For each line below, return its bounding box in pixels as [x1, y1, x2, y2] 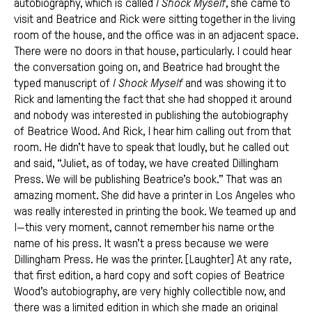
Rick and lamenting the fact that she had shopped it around [14, 93, 292, 107]
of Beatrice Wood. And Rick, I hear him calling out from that [14, 125, 291, 139]
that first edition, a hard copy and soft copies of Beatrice [14, 269, 285, 283]
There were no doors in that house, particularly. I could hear [14, 45, 291, 58]
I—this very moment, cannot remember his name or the [14, 221, 274, 235]
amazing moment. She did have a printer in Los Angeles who [14, 189, 295, 203]
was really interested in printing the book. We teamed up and [14, 205, 296, 219]
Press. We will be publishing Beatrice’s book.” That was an [14, 173, 282, 187]
